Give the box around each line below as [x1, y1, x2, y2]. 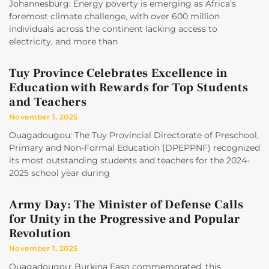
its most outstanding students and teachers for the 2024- [9, 155, 250, 166]
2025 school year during [9, 168, 110, 179]
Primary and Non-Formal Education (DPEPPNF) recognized [9, 142, 260, 154]
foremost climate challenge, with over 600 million [9, 11, 220, 22]
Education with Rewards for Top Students [9, 80, 249, 96]
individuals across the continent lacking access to [9, 23, 217, 35]
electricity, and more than [9, 36, 118, 47]
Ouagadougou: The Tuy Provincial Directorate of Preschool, [9, 130, 259, 141]
